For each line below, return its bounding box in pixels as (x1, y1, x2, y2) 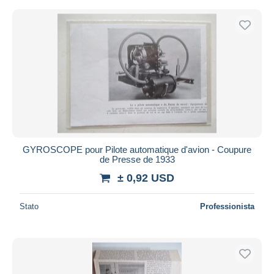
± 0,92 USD (117, 171, 174, 184)
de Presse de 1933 (99, 154, 175, 165)
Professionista (200, 201, 254, 211)
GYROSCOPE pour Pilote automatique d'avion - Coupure (23, 144, 251, 155)
